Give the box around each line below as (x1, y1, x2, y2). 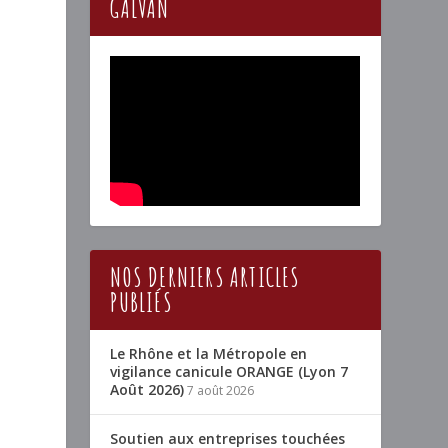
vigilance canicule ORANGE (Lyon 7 (110, 362, 349, 382)
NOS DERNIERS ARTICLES (110, 261, 300, 294)
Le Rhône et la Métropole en (110, 344, 308, 364)
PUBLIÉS (110, 286, 172, 319)
